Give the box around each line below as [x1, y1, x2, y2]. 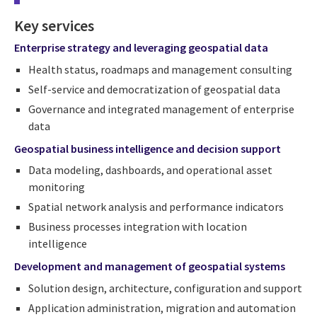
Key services [14, 16, 94, 36]
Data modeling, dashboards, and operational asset [28, 163, 272, 178]
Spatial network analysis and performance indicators [28, 200, 284, 214]
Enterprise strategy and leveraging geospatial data [14, 40, 268, 54]
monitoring [28, 180, 85, 195]
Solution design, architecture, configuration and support [28, 281, 302, 296]
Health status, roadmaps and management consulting [28, 62, 292, 76]
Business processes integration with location [28, 219, 247, 234]
